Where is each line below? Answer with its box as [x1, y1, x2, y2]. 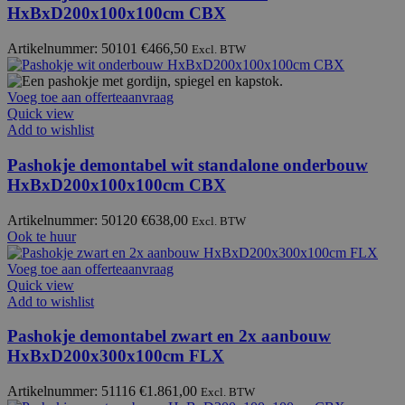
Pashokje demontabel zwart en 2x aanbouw [7, 326, 331, 346]
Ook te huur [7, 228, 76, 244]
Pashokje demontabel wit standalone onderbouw [7, 155, 368, 174]
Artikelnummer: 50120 [7, 212, 141, 228]
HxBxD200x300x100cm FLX [7, 346, 224, 366]
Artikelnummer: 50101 [7, 41, 141, 57]
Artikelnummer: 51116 [7, 383, 139, 400]
